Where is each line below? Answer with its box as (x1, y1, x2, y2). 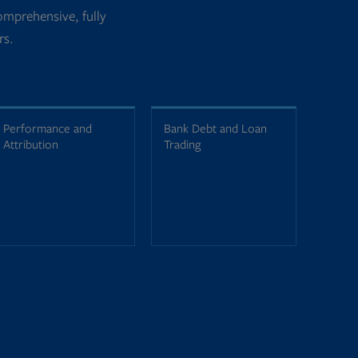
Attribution (2, 136, 58, 153)
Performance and (2, 120, 92, 137)
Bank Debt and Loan (164, 120, 268, 137)
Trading (164, 136, 201, 153)
